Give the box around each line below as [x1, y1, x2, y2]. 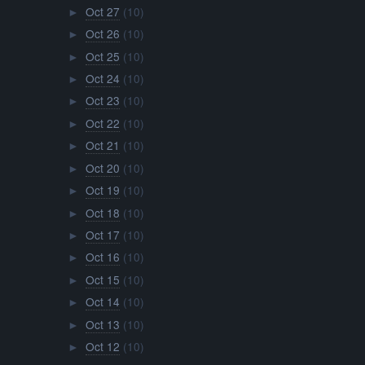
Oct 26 [85, 25, 120, 42]
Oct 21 [85, 137, 120, 154]
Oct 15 [85, 270, 120, 288]
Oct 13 [85, 315, 120, 332]
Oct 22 [85, 114, 120, 131]
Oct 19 [85, 182, 120, 199]
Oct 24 [85, 70, 120, 87]
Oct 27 [85, 2, 120, 20]
